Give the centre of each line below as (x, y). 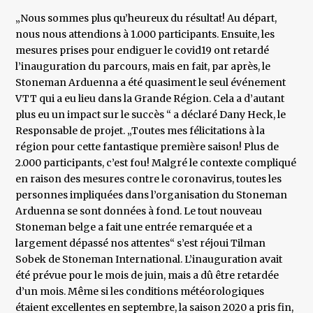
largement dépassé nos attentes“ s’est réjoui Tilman (141, 243)
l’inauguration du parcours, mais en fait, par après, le (143, 67)
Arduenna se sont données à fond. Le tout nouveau (139, 211)
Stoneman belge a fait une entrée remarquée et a (134, 227)
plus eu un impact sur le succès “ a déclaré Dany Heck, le (151, 115)
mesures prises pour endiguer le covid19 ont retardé (143, 51)
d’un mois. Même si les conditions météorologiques (140, 292)
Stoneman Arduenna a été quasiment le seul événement (151, 83)
